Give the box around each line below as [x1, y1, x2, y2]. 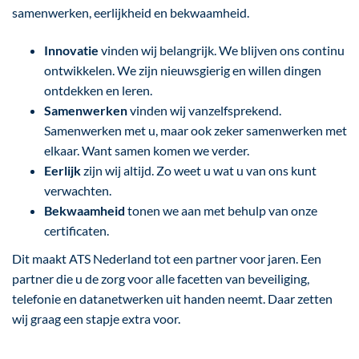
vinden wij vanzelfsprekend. [127, 103, 281, 118]
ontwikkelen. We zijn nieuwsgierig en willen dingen [44, 63, 321, 78]
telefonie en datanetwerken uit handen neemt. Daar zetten [12, 291, 333, 306]
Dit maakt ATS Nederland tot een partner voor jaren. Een [12, 251, 321, 266]
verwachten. [44, 183, 111, 198]
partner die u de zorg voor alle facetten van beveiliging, [12, 271, 309, 286]
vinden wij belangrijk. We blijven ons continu [99, 42, 345, 58]
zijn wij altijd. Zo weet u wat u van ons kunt [81, 163, 317, 178]
